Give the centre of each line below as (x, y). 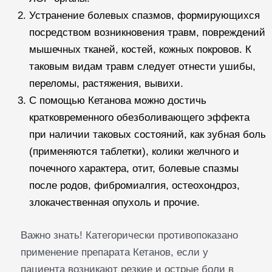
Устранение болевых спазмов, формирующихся (144, 16)
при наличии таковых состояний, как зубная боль (148, 135)
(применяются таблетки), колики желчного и (134, 152)
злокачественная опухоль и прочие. (114, 203)
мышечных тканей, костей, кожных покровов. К (140, 50)
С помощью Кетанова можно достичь (118, 101)
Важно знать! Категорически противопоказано (129, 235)
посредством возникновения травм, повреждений (147, 33)
